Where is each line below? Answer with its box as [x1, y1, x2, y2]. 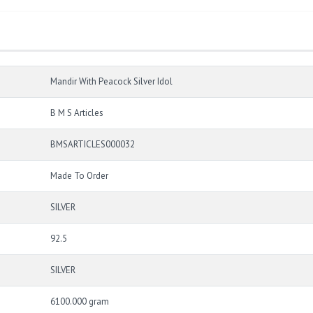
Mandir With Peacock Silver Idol [50, 75, 173, 88]
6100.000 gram [50, 296, 109, 308]
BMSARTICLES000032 [50, 138, 135, 151]
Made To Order [50, 170, 108, 182]
